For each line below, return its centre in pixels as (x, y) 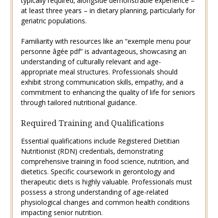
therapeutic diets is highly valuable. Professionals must (106, 182)
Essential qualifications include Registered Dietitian (100, 141)
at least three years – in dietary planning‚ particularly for (108, 10)
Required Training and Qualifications (92, 123)
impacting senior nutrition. (62, 212)
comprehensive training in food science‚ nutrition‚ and (105, 161)
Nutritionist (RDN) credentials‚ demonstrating (92, 151)
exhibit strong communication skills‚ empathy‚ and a (102, 82)
